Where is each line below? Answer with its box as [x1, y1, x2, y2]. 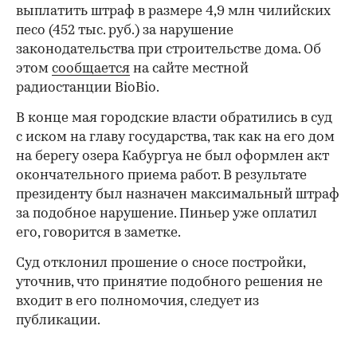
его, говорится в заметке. [16, 226, 181, 240]
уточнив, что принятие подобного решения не [16, 275, 323, 289]
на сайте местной [130, 61, 249, 76]
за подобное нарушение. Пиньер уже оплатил [16, 206, 317, 221]
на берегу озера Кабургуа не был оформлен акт [16, 149, 329, 163]
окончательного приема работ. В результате [16, 168, 307, 182]
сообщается [52, 61, 130, 76]
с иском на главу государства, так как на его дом [16, 130, 335, 144]
